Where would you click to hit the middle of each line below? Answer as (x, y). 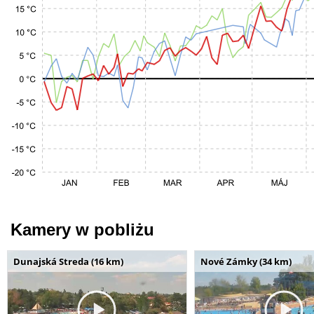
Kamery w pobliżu (82, 229)
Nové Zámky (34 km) (246, 261)
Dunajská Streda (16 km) (68, 261)
